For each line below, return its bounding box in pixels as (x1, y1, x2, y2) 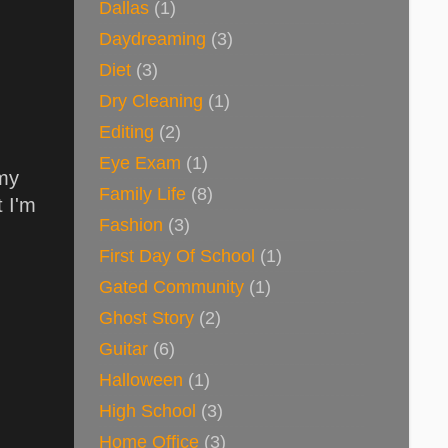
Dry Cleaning (99, 90, 203, 111)
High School (99, 400, 196, 421)
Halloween (99, 369, 183, 390)
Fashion (99, 214, 163, 235)
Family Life (99, 183, 186, 204)
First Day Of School (99, 245, 255, 266)
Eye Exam (99, 152, 181, 173)
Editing (99, 121, 154, 142)
